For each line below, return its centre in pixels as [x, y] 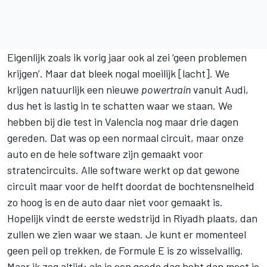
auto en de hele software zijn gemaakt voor [105, 153]
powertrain [166, 89]
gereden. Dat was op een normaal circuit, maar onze [125, 137]
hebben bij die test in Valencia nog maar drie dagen [123, 121]
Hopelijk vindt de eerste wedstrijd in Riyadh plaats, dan [132, 218]
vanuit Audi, [220, 89]
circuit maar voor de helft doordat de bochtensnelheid [131, 186]
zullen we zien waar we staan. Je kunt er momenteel [127, 234]
